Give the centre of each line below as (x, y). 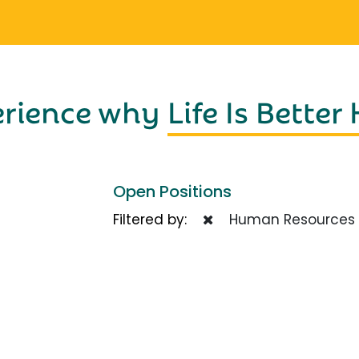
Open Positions (172, 191)
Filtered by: (158, 219)
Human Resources (288, 219)
